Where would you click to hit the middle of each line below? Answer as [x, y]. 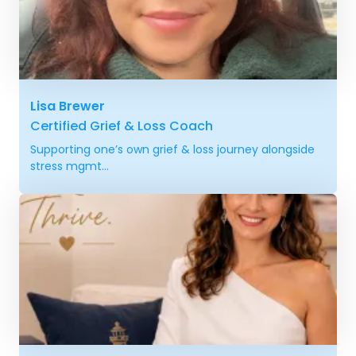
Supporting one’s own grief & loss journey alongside [172, 149]
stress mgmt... [70, 166]
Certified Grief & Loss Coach [122, 126]
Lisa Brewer [68, 106]
